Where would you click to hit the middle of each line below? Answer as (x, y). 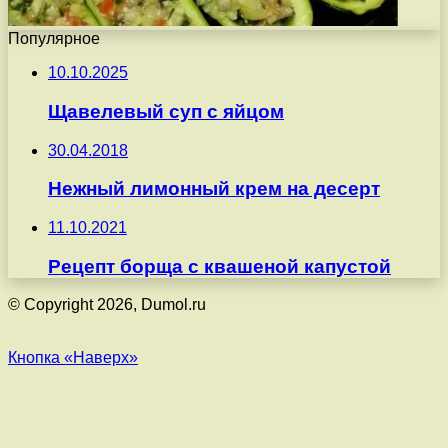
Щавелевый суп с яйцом (166, 111)
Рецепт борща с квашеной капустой (219, 266)
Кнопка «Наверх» (73, 358)
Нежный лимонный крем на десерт (214, 189)
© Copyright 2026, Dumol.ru (107, 305)
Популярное (54, 39)
